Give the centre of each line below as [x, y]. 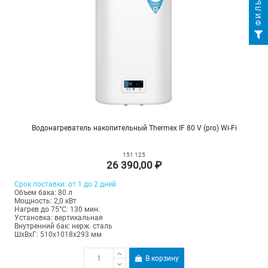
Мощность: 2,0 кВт [45, 201]
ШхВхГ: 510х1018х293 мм [58, 234]
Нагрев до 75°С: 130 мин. [57, 209]
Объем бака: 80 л [43, 192]
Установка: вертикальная [58, 217]
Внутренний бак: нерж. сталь [63, 226]
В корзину [162, 259]
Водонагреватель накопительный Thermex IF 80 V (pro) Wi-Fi [134, 128]
